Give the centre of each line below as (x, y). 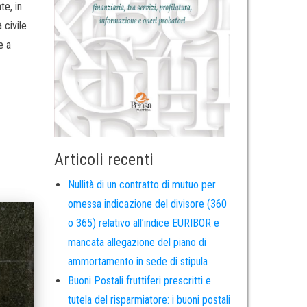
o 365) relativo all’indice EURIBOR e (143, 223)
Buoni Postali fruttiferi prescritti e (139, 281)
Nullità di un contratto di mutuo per (142, 185)
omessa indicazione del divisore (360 (147, 204)
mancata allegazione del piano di (137, 243)
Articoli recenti (103, 160)
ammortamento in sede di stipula (137, 262)
